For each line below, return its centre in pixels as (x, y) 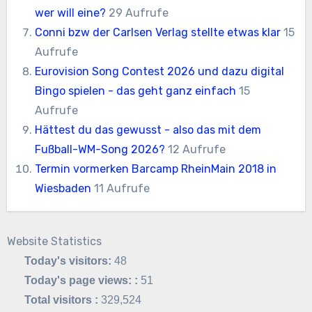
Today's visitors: (70, 260)
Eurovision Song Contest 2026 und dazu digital (160, 71)
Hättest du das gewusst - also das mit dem (148, 130)
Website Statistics (54, 241)
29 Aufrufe (139, 13)
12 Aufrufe (197, 149)
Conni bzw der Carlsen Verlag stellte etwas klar (158, 32)
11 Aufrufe (122, 188)
